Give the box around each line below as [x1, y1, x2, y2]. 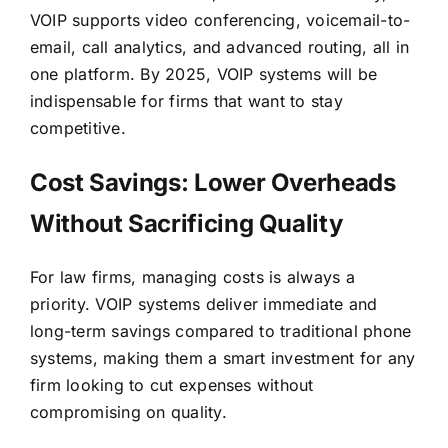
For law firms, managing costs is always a [29, 266, 355, 287]
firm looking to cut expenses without [29, 374, 314, 395]
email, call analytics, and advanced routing [29, 36, 363, 57]
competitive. [29, 117, 126, 138]
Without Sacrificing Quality [29, 208, 343, 238]
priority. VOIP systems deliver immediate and [29, 293, 378, 314]
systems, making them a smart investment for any [29, 347, 416, 368]
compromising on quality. [29, 401, 227, 422]
